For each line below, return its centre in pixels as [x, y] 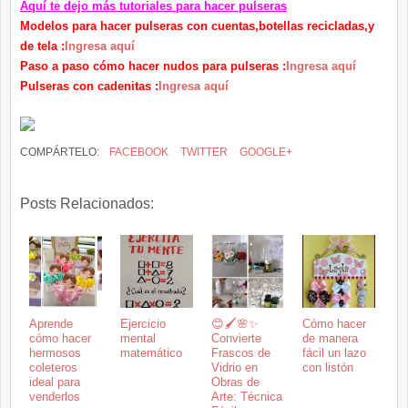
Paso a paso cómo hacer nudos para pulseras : [153, 66]
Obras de [235, 382]
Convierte [236, 339]
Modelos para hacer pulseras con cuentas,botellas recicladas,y [197, 26]
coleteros [53, 368]
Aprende [51, 324]
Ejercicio [143, 324]
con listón [328, 368]
